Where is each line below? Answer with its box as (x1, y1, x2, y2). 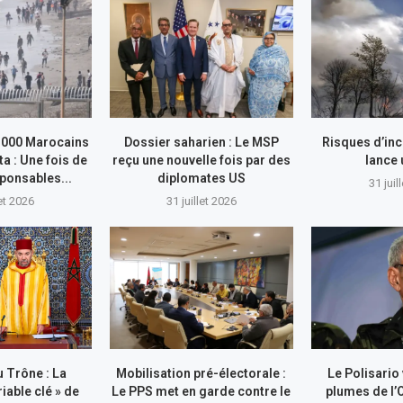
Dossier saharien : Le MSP (123, 134, 279, 149)
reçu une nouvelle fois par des (112, 152, 291, 167)
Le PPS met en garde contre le (112, 384, 291, 399)
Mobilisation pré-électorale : (116, 366, 287, 381)
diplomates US (157, 170, 246, 185)
